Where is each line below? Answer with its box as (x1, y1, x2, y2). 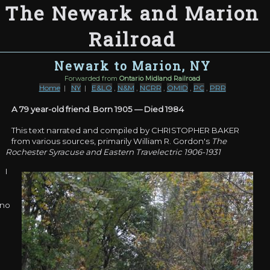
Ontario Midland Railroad (119, 74, 201, 83)
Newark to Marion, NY (54, 58, 211, 74)
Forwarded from (64, 74, 120, 83)
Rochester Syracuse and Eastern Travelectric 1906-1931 (5, 147, 221, 157)
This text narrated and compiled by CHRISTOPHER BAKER (11, 125, 240, 136)
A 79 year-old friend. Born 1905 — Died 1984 (11, 104, 184, 114)
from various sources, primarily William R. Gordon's (11, 136, 212, 146)
